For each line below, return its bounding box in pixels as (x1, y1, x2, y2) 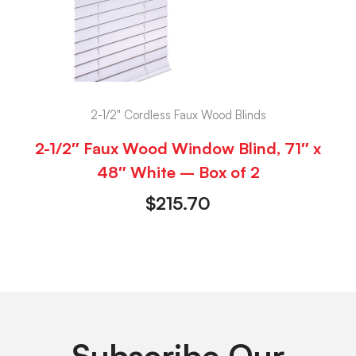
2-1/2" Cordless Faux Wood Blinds (90, 107, 266, 123)
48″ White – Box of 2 (96, 161, 260, 182)
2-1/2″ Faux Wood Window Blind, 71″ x (35, 137, 321, 158)
